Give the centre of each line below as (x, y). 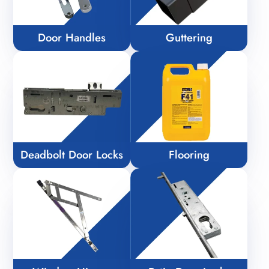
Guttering (189, 38)
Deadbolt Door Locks (72, 155)
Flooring (189, 155)
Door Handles (72, 38)
